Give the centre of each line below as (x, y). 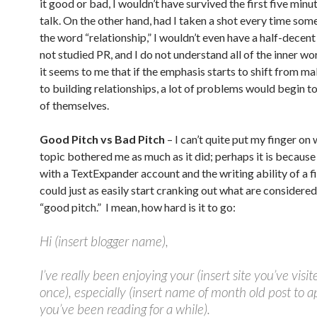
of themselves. (74, 105)
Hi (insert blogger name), (104, 241)
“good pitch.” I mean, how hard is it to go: (138, 207)
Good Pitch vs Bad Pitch (102, 139)
